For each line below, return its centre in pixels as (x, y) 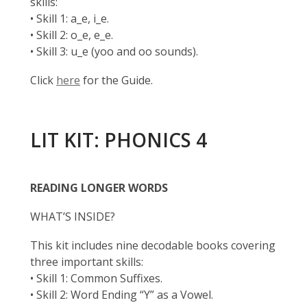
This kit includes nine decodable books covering (153, 245)
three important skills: (87, 262)
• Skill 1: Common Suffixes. (96, 278)
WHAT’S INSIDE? (73, 217)
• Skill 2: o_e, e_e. (72, 35)
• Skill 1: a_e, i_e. (70, 19)
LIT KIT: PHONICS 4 (119, 140)
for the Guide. (116, 80)
